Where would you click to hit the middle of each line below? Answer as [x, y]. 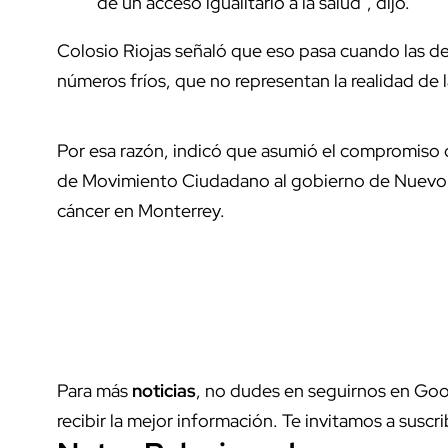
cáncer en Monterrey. [141, 210]
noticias [164, 390]
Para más [94, 390]
